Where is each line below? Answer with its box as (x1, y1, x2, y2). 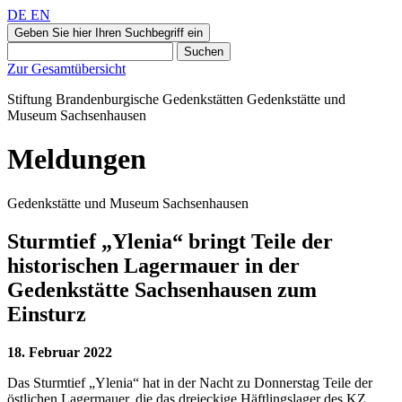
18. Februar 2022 (7, 344, 112, 360)
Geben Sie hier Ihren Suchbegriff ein (14, 26, 203, 39)
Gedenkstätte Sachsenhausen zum (7, 277, 317, 301)
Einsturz (7, 301, 86, 326)
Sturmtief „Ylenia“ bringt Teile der (7, 229, 333, 253)
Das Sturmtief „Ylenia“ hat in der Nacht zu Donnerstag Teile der (7, 374, 372, 390)
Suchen (184, 45, 223, 58)
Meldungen (7, 143, 146, 176)
